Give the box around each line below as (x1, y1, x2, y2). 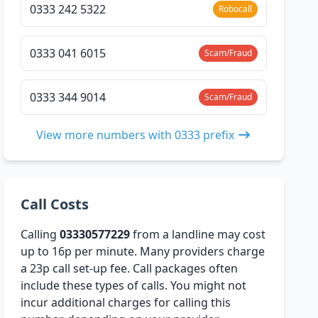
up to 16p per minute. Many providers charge (21, 243, 265, 260)
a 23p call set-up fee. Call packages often (21, 261, 238, 277)
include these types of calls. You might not (21, 278, 247, 294)
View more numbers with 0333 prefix (36, 127, 235, 143)
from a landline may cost (130, 226, 266, 243)
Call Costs (21, 194, 89, 214)
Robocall (218, 3, 252, 16)
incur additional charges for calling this (21, 295, 231, 311)
